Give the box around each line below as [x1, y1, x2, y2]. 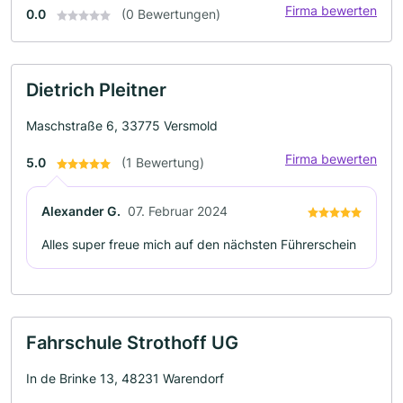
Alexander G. [41, 203, 121, 219]
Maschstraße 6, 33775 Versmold [26, 118, 218, 133]
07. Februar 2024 [128, 203, 228, 219]
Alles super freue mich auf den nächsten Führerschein [41, 237, 356, 252]
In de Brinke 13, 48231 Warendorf [26, 371, 224, 386]
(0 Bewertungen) [121, 6, 220, 22]
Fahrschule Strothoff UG [26, 332, 238, 354]
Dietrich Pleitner [26, 79, 166, 101]
